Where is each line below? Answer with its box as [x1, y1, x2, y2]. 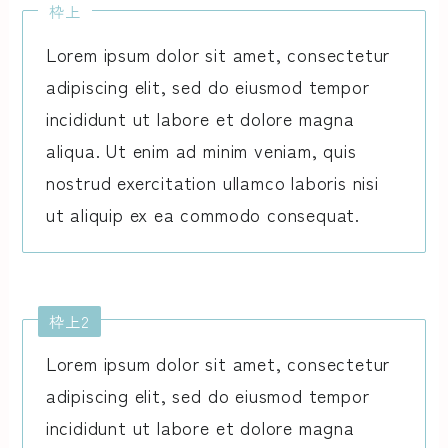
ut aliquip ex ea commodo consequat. [45, 200, 361, 227]
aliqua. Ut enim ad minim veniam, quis [45, 136, 357, 163]
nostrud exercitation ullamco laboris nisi [45, 168, 379, 195]
